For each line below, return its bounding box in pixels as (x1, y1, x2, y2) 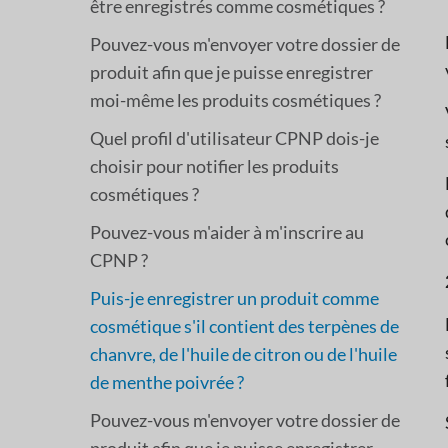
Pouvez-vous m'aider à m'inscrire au (90, 220, 364, 243)
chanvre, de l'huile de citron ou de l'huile (90, 342, 397, 365)
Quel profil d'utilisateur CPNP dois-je (90, 126, 379, 149)
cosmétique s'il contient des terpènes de (90, 314, 399, 337)
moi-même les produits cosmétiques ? (90, 88, 381, 111)
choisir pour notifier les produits (90, 154, 339, 177)
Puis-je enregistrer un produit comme (90, 286, 379, 309)
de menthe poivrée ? (90, 370, 244, 393)
